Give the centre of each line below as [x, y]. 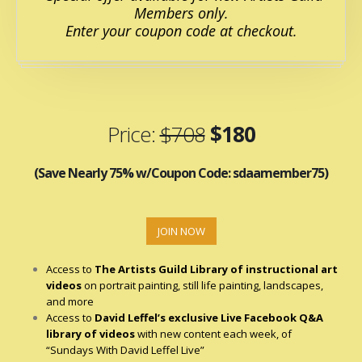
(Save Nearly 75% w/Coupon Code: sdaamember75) [181, 173]
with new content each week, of [214, 334]
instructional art [292, 269]
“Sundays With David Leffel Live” [126, 350]
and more [70, 302]
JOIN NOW [181, 231]
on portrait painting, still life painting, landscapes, [204, 286]
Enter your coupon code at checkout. [181, 31]
